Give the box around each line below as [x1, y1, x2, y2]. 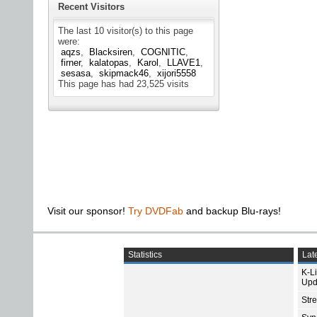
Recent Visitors [58, 1, 125, 13]
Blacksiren [89, 47, 132, 58]
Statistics [126, 250, 162, 260]
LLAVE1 [167, 57, 200, 69]
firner [61, 57, 81, 69]
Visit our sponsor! [47, 205, 128, 217]
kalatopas [89, 57, 129, 69]
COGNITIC [141, 47, 185, 58]
